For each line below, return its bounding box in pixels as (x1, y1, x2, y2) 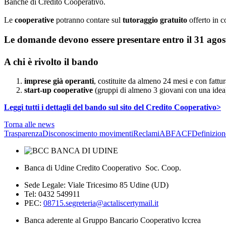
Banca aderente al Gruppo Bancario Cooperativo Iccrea (24, 216, 201, 225)
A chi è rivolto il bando (4, 56, 98, 67)
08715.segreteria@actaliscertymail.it (43, 199, 158, 208)
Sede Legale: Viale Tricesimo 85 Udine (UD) (24, 181, 168, 190)
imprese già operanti (24, 77, 94, 86)
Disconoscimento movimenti (42, 129, 133, 138)
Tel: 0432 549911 (24, 190, 80, 199)
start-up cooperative (24, 86, 93, 95)
